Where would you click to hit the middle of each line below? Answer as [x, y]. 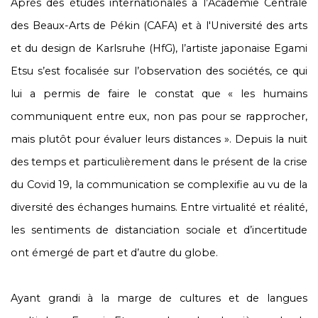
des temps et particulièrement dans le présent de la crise [159, 162]
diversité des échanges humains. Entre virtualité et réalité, [159, 207]
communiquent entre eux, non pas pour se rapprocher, [159, 116]
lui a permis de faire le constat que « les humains [159, 94]
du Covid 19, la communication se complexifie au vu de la [159, 185]
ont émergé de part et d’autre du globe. [114, 253]
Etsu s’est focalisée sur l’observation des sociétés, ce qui [159, 71]
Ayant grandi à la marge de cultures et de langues [159, 298]
